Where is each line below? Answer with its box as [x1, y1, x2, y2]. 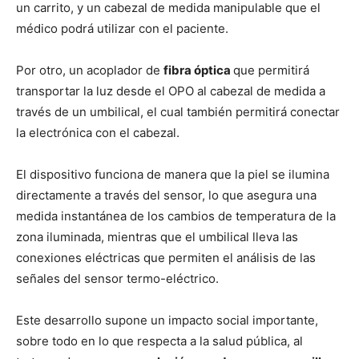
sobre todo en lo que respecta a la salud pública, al [16, 333, 303, 349]
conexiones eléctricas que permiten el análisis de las [16, 250, 316, 266]
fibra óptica [163, 63, 233, 79]
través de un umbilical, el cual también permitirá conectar [16, 104, 340, 120]
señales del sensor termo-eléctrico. [16, 271, 219, 287]
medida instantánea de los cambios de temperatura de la [16, 208, 336, 224]
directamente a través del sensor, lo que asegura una [16, 188, 317, 204]
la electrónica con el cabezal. [16, 125, 183, 141]
